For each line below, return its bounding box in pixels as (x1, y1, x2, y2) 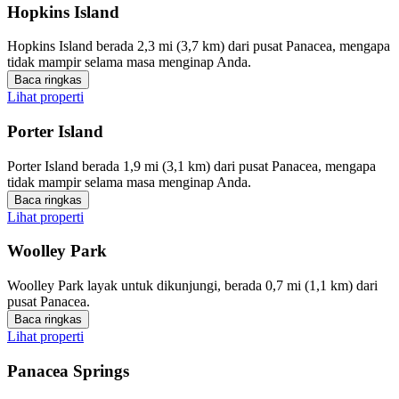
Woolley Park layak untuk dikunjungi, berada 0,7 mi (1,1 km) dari (7, 278, 378, 294)
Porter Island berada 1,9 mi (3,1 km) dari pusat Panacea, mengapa (7, 158, 376, 174)
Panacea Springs (7, 361, 129, 380)
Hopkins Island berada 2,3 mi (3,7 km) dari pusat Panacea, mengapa (7, 38, 390, 54)
